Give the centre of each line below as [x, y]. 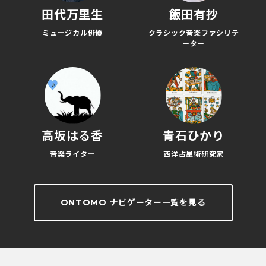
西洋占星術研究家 [194, 154]
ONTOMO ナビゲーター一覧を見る [133, 202]
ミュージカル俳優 [72, 33]
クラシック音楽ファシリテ [194, 33]
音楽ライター [72, 154]
